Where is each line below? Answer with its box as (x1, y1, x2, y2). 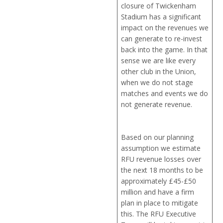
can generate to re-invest (121, 34, 203, 44)
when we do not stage (121, 78, 194, 88)
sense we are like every (121, 56, 196, 66)
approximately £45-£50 (121, 176, 197, 186)
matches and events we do (121, 89, 209, 99)
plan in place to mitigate (121, 198, 199, 208)
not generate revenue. (121, 100, 193, 110)
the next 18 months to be (121, 165, 204, 175)
